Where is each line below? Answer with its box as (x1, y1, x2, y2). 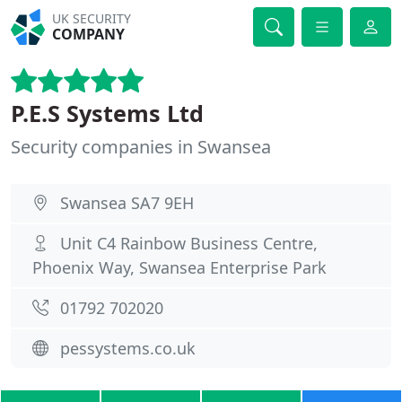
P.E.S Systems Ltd (11, 98, 204, 128)
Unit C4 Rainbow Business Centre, (60, 232, 318, 254)
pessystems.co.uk (60, 337, 196, 359)
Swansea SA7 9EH (60, 192, 194, 214)
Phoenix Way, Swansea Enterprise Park (32, 257, 327, 278)
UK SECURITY (52, 10, 132, 27)
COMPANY (52, 24, 126, 44)
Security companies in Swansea (11, 135, 271, 159)
